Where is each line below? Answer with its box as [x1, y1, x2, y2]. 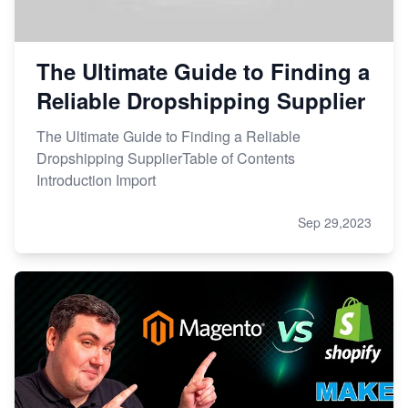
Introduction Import [36, 169, 156, 191]
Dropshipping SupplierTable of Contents [36, 148, 295, 169]
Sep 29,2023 [298, 213, 372, 232]
